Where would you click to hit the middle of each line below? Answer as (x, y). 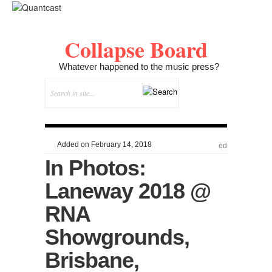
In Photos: (95, 168)
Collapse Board (136, 49)
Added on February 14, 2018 (104, 144)
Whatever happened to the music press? (139, 66)
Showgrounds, (117, 237)
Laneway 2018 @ (128, 191)
